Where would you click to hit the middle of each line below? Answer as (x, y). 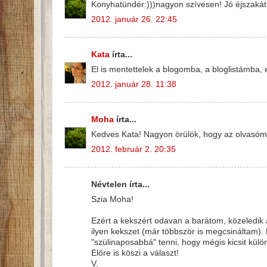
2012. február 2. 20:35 (133, 149)
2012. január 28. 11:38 (134, 84)
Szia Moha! (112, 199)
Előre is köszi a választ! (135, 253)
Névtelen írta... (120, 185)
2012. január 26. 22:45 (134, 19)
